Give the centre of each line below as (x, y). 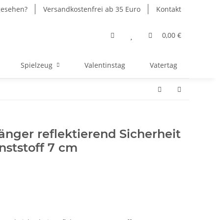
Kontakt (169, 9)
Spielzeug (37, 65)
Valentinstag (105, 65)
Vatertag (164, 65)
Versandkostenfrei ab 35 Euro (92, 9)
